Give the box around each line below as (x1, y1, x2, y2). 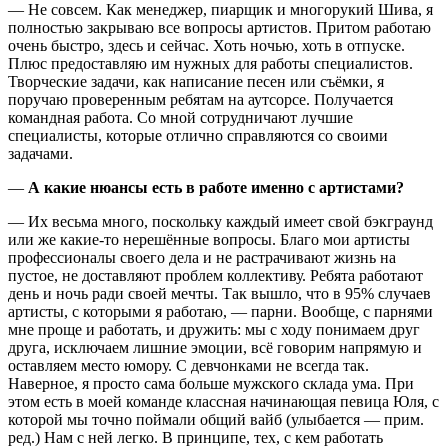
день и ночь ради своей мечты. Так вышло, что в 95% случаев (8, 285, 431, 303)
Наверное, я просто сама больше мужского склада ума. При (8, 375, 414, 393)
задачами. (8, 145, 73, 163)
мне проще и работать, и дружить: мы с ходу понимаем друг (8, 321, 420, 339)
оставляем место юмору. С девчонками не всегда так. (8, 357, 369, 375)
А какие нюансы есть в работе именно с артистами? (28, 179, 404, 197)
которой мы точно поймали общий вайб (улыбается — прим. (8, 411, 424, 429)
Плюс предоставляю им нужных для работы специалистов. (8, 55, 413, 73)
